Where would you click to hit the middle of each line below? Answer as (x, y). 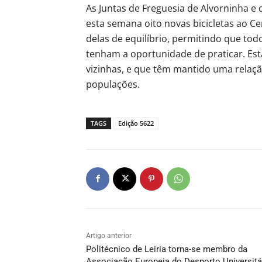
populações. (113, 84)
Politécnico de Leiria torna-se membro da (167, 249)
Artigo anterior (109, 235)
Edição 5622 (136, 123)
